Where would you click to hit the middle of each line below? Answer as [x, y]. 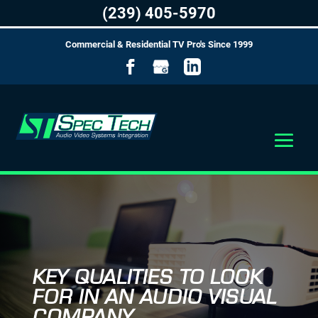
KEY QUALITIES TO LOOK [147, 277]
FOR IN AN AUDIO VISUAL [154, 297]
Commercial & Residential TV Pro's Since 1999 [159, 44]
